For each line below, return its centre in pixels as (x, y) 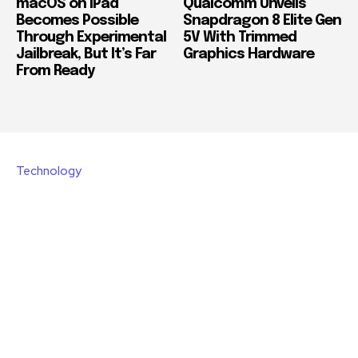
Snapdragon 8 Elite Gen (262, 21)
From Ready (55, 72)
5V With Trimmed (240, 38)
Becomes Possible (77, 21)
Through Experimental (91, 38)
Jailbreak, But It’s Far (86, 55)
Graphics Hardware (249, 55)
